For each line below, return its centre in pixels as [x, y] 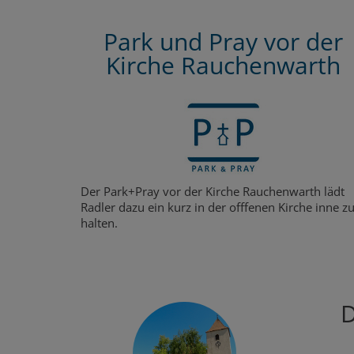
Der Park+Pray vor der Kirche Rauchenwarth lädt [213, 191]
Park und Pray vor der [223, 41]
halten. [99, 222]
